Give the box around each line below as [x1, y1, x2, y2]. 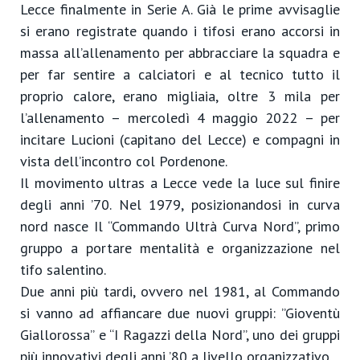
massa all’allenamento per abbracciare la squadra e [20, 43, 340, 62]
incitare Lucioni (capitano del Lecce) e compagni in [20, 130, 340, 149]
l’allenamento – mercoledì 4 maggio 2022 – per [20, 108, 340, 127]
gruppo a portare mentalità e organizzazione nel [20, 239, 340, 257]
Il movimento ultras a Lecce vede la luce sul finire [20, 174, 340, 192]
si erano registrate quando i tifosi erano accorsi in [20, 22, 340, 40]
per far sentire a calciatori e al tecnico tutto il [20, 65, 340, 84]
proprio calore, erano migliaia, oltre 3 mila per [20, 87, 340, 105]
